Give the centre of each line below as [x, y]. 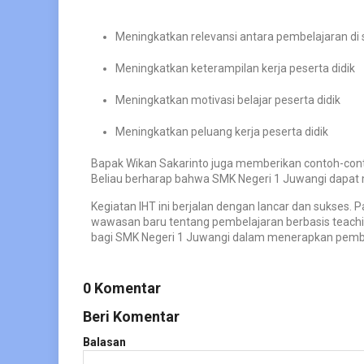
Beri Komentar [131, 316]
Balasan [104, 342]
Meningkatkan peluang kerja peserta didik [222, 131]
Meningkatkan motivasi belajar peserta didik [228, 100]
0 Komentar [122, 288]
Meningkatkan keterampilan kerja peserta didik [235, 68]
